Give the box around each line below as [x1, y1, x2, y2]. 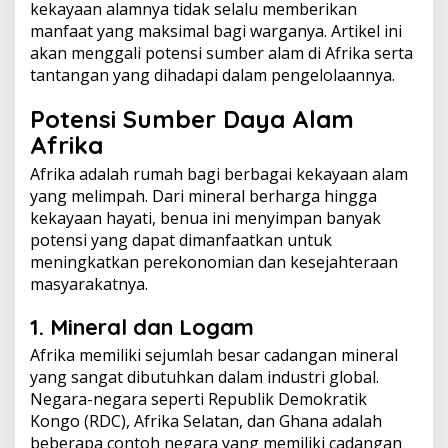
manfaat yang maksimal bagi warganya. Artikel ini [30, 20, 402, 42]
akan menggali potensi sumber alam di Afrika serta [30, 42, 413, 64]
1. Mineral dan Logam [30, 313, 254, 341]
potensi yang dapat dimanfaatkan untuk [30, 229, 332, 251]
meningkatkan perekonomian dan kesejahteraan [30, 251, 398, 273]
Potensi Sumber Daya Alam [30, 104, 354, 134]
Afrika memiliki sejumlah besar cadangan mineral [30, 344, 398, 366]
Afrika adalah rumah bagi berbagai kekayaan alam [30, 163, 408, 185]
